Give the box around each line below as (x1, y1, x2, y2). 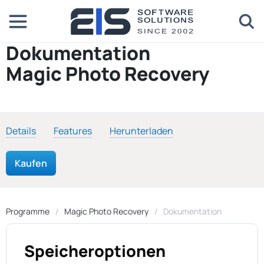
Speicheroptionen (24, 240, 166, 262)
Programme (6, 206, 49, 217)
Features (54, 124, 92, 137)
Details (6, 124, 36, 137)
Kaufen (15, 157, 47, 170)
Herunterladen (110, 124, 173, 137)
